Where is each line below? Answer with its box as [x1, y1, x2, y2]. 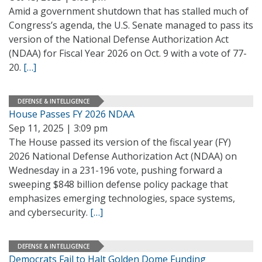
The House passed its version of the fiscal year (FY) [9, 136, 231, 149]
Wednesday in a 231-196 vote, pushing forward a [9, 164, 222, 177]
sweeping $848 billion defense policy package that [9, 178, 228, 191]
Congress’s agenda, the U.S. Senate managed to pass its [9, 19, 253, 32]
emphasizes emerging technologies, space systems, [9, 192, 235, 205]
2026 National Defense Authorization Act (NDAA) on [9, 150, 237, 163]
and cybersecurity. [9, 206, 90, 219]
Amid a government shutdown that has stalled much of [9, 5, 249, 18]
